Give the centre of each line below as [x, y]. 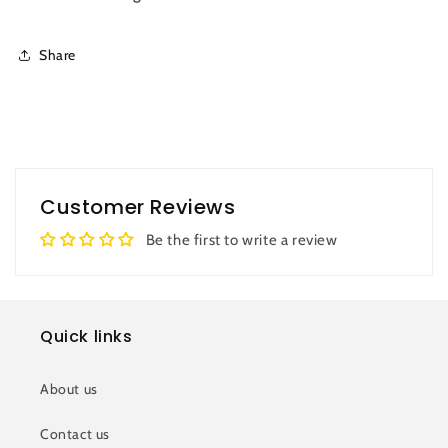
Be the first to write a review [241, 240]
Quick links [86, 337]
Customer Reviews [138, 207]
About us [69, 389]
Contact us [75, 434]
